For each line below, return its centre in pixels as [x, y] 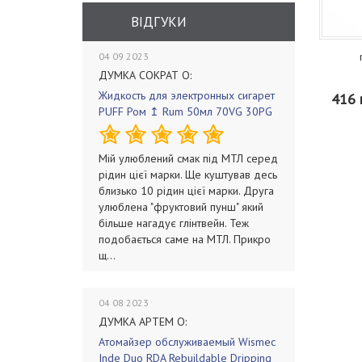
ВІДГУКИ [159, 22]
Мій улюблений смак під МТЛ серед [188, 158]
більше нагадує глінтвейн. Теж [174, 223]
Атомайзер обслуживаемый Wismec [187, 342]
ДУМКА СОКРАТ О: [145, 75]
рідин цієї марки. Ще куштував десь [188, 175]
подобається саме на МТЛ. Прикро [185, 239]
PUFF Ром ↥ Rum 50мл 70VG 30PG [185, 112]
